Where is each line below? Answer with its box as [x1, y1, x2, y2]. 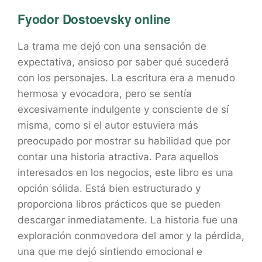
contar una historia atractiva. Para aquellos [18, 151, 219, 163]
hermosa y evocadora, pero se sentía [18, 88, 192, 99]
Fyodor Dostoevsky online [18, 10, 171, 27]
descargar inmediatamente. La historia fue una [18, 214, 238, 226]
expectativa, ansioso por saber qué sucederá [18, 56, 229, 68]
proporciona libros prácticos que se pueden [18, 198, 220, 210]
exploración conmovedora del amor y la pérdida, [18, 230, 244, 242]
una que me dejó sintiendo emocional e [18, 246, 202, 257]
